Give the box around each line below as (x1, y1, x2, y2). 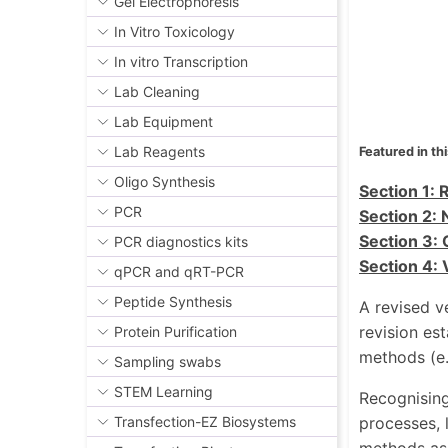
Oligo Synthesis (114, 173, 215, 191)
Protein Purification (114, 323, 237, 341)
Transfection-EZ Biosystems (114, 413, 296, 431)
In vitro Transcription (114, 53, 248, 71)
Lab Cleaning (114, 83, 200, 101)
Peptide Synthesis (114, 293, 232, 311)
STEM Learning (114, 383, 213, 401)
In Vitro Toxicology (114, 23, 235, 41)
